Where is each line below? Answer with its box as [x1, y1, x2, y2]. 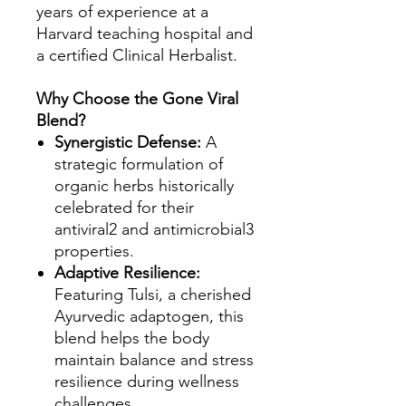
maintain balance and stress [54, 350, 254, 370]
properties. [54, 241, 134, 261]
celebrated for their [54, 198, 194, 217]
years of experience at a [36, 2, 208, 22]
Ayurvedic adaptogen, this [54, 306, 244, 326]
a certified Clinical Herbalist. [36, 45, 237, 65]
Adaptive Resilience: [54, 263, 200, 283]
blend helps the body [54, 328, 209, 348]
